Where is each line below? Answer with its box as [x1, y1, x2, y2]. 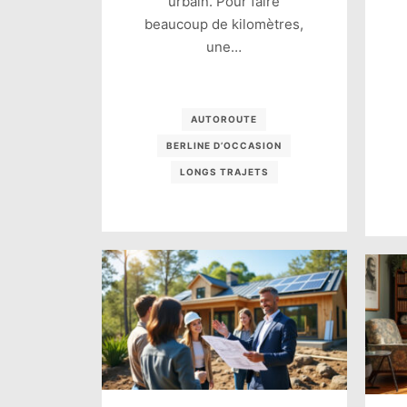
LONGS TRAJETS [179, 166, 269, 178]
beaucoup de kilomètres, [144, 15, 304, 34]
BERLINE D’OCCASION [166, 140, 283, 152]
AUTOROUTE [191, 114, 258, 125]
